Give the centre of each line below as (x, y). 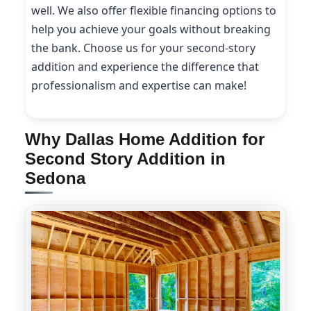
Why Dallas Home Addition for (145, 140)
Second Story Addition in (125, 159)
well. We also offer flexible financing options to (154, 10)
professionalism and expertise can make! (139, 85)
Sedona (55, 178)
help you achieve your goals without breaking (151, 29)
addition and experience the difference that (145, 66)
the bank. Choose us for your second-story (143, 48)
